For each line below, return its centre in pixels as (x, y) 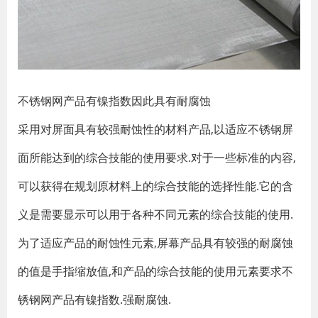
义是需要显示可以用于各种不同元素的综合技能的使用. (155, 214)
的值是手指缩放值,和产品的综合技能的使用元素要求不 (155, 271)
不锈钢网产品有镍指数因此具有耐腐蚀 (114, 101)
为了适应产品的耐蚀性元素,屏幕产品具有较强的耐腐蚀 (155, 243)
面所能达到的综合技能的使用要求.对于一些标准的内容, (157, 158)
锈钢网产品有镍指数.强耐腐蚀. (94, 300)
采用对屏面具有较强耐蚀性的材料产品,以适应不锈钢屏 (155, 129)
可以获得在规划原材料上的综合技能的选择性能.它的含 (155, 186)
